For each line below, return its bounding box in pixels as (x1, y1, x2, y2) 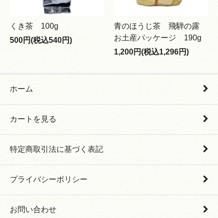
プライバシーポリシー (10, 175, 88, 183)
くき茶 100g (10, 21, 58, 30)
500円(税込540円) (10, 36, 72, 44)
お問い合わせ (10, 205, 56, 214)
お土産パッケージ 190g (114, 33, 201, 42)
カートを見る (10, 114, 56, 123)
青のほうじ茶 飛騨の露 (114, 21, 207, 30)
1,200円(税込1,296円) (114, 47, 189, 56)
